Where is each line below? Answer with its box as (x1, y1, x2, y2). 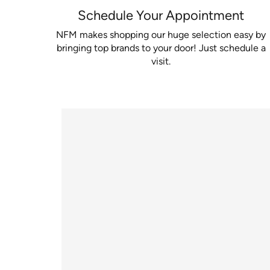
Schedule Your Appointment (78, 7, 244, 24)
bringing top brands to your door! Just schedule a (56, 42, 266, 54)
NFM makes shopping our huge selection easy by (56, 28, 266, 40)
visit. (151, 55, 171, 67)
